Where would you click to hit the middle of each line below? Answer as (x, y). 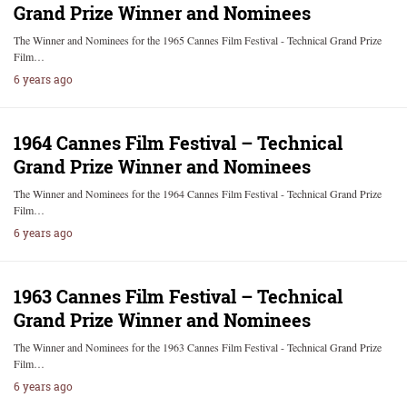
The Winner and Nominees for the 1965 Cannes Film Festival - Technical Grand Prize (198, 40)
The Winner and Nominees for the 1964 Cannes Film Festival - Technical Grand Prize (198, 194)
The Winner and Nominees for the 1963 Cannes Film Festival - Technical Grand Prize (198, 347)
